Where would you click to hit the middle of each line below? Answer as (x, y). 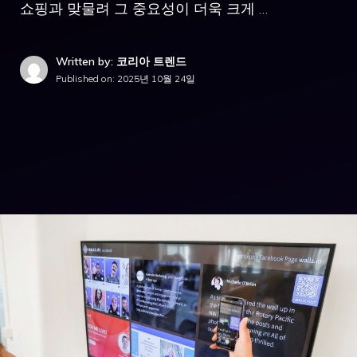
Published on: (86, 78)
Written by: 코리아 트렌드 (121, 61)
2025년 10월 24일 (156, 78)
